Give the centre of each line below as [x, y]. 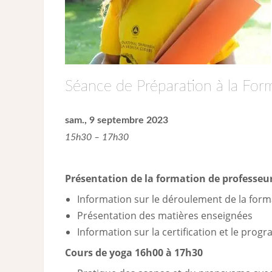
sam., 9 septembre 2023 [116, 120]
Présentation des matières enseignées [165, 215]
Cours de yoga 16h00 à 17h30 [134, 252]
